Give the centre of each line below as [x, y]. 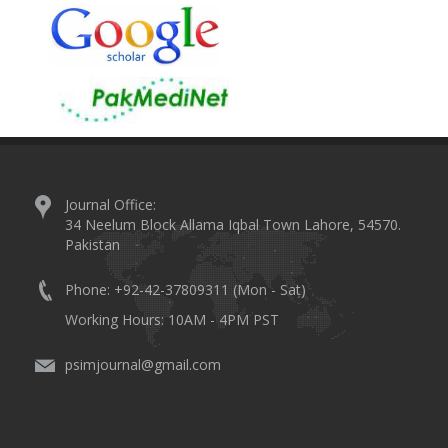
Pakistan [92, 244]
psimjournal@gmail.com [143, 364]
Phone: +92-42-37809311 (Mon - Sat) [185, 289]
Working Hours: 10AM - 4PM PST [172, 319]
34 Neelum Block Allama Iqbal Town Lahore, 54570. [233, 224]
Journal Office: [110, 204]
